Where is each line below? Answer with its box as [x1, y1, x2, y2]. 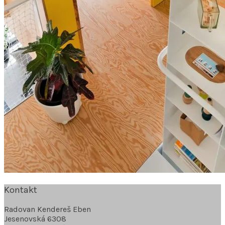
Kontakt [4, 184, 37, 195]
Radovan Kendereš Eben [4, 204, 91, 214]
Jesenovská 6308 [4, 214, 66, 224]
